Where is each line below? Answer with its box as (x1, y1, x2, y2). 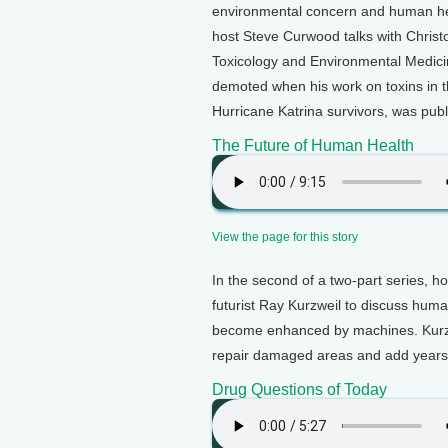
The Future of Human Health (212, 137, 414, 154)
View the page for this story (212, 230, 358, 243)
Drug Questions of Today (212, 381, 387, 398)
